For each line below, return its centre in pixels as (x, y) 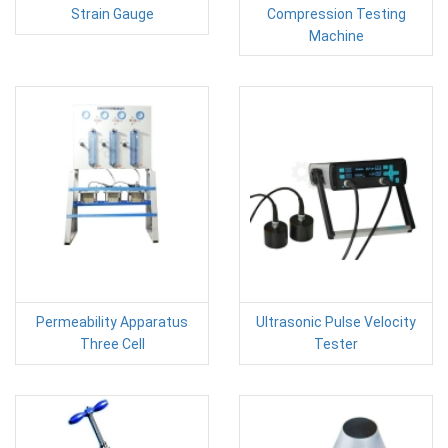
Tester (336, 343)
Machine (336, 35)
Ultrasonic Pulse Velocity (336, 321)
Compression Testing (336, 13)
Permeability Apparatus (112, 321)
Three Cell (112, 343)
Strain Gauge (112, 13)
